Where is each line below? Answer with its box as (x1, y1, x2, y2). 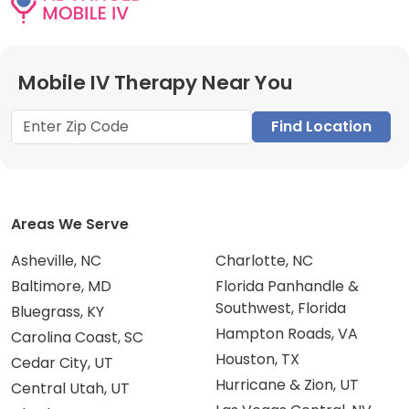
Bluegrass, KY (11, 301, 104, 322)
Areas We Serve (11, 214, 129, 235)
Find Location (271, 116, 372, 137)
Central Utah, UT (11, 378, 130, 399)
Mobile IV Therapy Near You (18, 68, 293, 97)
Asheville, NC (11, 250, 101, 271)
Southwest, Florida (215, 298, 346, 319)
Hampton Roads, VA (215, 323, 358, 344)
